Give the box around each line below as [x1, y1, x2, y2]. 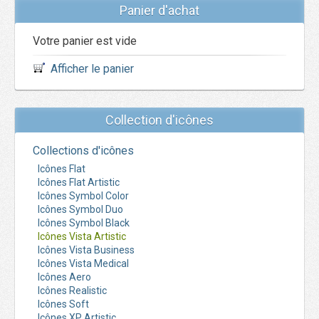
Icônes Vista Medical [38, 258, 129, 269]
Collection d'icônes [105, 113, 214, 127]
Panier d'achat [120, 3, 199, 18]
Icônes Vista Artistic [38, 231, 126, 242]
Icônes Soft [38, 298, 89, 310]
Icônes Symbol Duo [38, 204, 123, 215]
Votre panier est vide [33, 34, 137, 48]
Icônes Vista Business [38, 244, 135, 256]
